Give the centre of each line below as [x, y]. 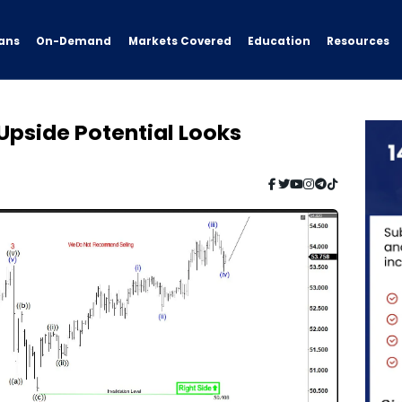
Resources [358, 41]
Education [279, 42]
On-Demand [74, 41]
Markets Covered [179, 42]
